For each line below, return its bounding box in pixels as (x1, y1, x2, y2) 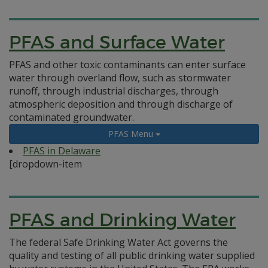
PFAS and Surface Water (9, 31, 225, 53)
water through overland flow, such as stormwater (9, 71, 231, 84)
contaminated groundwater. (9, 111, 134, 124)
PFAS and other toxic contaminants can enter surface (9, 58, 246, 71)
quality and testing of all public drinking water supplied (9, 249, 255, 262)
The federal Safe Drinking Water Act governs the (9, 236, 228, 249)
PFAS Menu (108, 128, 156, 139)
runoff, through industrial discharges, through (9, 84, 218, 98)
